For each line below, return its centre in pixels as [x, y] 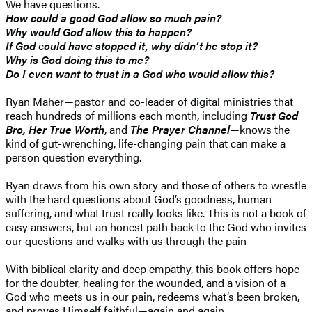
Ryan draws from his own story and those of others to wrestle [156, 185]
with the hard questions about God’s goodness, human [139, 198]
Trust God [274, 115]
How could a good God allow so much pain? [114, 17]
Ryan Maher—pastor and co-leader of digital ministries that [149, 101]
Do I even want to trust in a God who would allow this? [141, 73]
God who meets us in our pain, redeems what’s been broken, [153, 296]
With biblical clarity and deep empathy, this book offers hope [153, 268]
